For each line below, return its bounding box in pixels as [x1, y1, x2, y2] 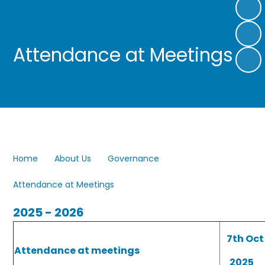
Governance [108, 152, 160, 164]
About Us [54, 152, 92, 164]
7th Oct [226, 232, 264, 245]
